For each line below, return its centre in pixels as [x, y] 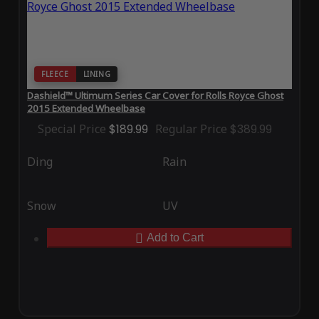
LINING [97, 74]
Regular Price [191, 129]
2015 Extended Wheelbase [86, 109]
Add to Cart [175, 238]
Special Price [72, 129]
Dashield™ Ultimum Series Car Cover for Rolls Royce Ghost [155, 96]
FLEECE [55, 74]
